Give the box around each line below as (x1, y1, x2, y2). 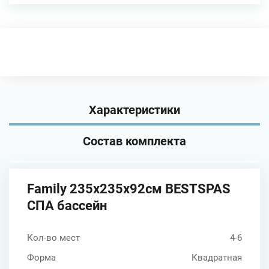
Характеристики (89, 103, 180, 117)
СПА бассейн (27, 198, 107, 213)
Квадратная (192, 252, 242, 263)
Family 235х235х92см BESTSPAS (27, 181, 231, 196)
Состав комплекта (83, 134, 186, 148)
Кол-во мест (27, 232, 80, 243)
